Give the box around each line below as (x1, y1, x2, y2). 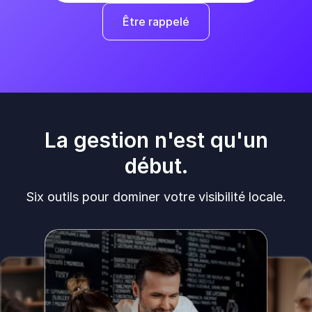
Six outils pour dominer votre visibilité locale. (26, 189, 286, 204)
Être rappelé (123, 14, 189, 29)
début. (124, 153, 188, 178)
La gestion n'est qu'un (44, 127, 268, 153)
